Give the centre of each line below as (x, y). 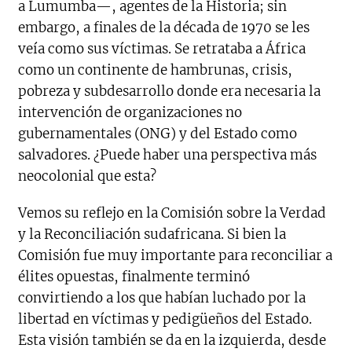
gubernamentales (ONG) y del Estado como (158, 134)
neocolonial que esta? (88, 176)
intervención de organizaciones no (130, 112)
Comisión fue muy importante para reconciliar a (176, 255)
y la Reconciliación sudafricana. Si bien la (152, 234)
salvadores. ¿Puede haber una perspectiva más (168, 155)
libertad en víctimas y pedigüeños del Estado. (165, 319)
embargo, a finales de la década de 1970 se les (164, 27)
